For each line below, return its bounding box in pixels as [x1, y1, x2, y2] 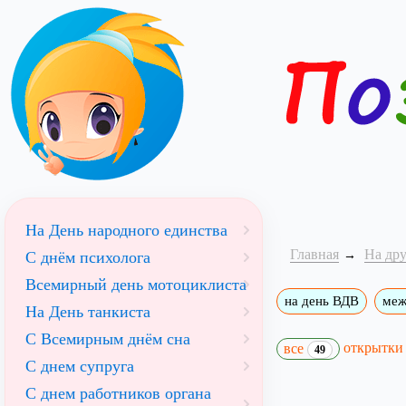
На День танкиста [25, 303, 150, 321]
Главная [289, 246, 339, 262]
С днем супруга [25, 357, 134, 375]
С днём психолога [25, 248, 150, 266]
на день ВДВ [284, 294, 359, 308]
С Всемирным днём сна [25, 330, 190, 348]
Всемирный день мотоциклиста [25, 275, 246, 294]
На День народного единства [25, 221, 227, 239]
